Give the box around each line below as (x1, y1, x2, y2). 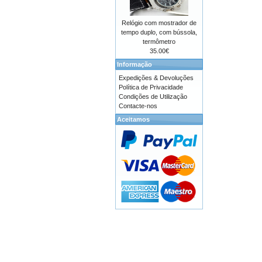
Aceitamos (117, 116, 150, 123)
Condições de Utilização (119, 93, 187, 100)
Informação (117, 61, 152, 68)
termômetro (143, 38, 175, 45)
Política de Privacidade (119, 84, 183, 91)
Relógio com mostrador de (122, 19, 196, 26)
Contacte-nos (119, 102, 157, 109)
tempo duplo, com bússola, (121, 29, 197, 36)
